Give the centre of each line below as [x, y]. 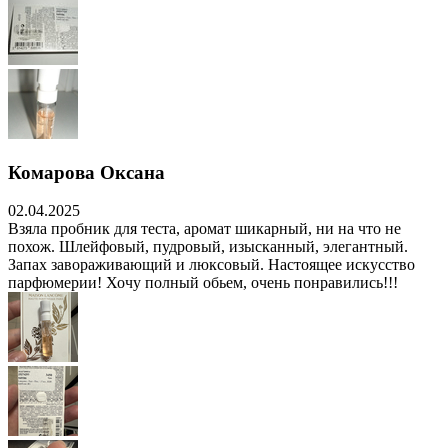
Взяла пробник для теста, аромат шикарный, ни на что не [204, 229]
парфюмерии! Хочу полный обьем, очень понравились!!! [203, 283]
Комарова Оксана [86, 172]
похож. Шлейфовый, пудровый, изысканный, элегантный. [208, 247]
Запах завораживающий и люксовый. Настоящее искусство [211, 265]
